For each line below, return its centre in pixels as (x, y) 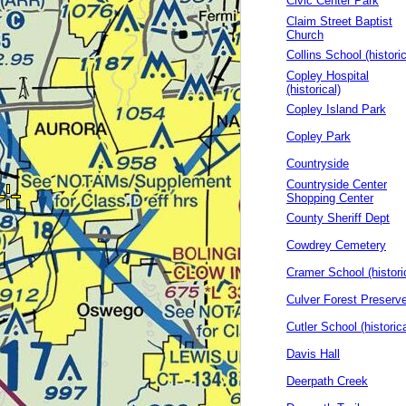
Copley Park (319, 136)
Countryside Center (337, 184)
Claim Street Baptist (339, 21)
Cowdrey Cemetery (336, 245)
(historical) (314, 89)
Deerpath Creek (327, 381)
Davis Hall (313, 354)
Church (305, 35)
